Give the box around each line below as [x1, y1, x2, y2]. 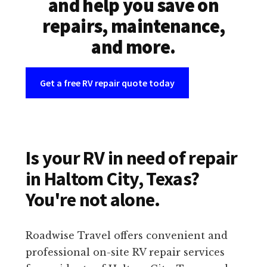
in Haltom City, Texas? [25, 167, 200, 191]
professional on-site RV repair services [25, 246, 225, 259]
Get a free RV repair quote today [39, 77, 175, 89]
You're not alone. [25, 188, 160, 212]
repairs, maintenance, [42, 14, 225, 39]
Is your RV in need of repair [25, 146, 238, 170]
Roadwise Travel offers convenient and [25, 229, 228, 242]
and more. [91, 35, 176, 60]
